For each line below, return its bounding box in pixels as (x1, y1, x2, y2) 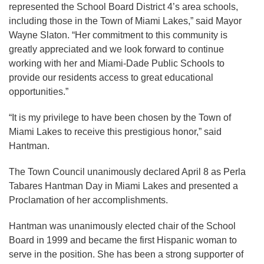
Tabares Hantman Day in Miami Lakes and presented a (9, 181, 238, 191)
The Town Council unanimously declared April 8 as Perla (9, 167, 246, 177)
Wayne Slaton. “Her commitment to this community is (9, 30, 227, 40)
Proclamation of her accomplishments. (9, 195, 168, 205)
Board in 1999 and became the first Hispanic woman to (9, 235, 237, 245)
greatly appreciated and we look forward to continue (9, 44, 224, 54)
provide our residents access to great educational (9, 72, 213, 82)
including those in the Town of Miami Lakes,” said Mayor (9, 16, 242, 26)
